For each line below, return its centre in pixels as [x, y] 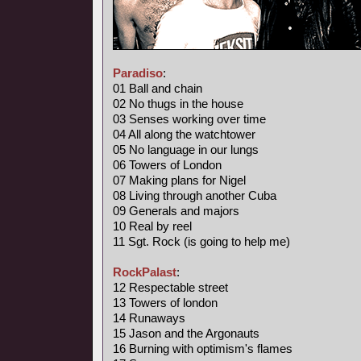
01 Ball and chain [158, 88]
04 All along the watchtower [184, 134]
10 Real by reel [152, 226]
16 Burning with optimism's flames [203, 349]
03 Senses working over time [189, 119]
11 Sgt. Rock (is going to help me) [201, 241]
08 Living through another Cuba [195, 195]
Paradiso [138, 73]
